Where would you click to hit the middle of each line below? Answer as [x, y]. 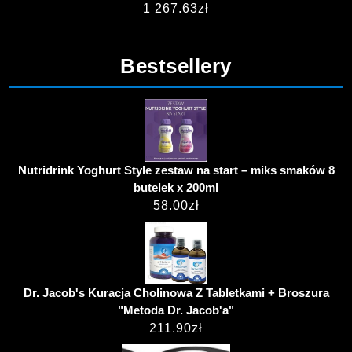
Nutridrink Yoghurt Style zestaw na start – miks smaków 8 [176, 170]
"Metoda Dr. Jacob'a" [176, 310]
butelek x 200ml [176, 187]
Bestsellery [176, 66]
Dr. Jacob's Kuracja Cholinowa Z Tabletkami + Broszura [176, 292]
